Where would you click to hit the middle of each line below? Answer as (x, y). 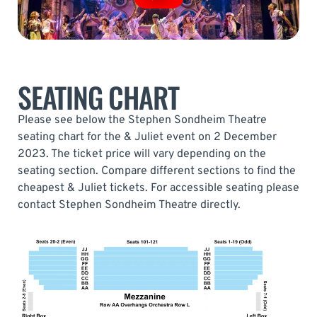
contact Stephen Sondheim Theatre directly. (129, 205)
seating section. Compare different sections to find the (157, 171)
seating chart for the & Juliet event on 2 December (147, 137)
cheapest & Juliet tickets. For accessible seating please (158, 188)
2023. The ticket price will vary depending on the (142, 154)
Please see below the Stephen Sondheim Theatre (142, 120)
